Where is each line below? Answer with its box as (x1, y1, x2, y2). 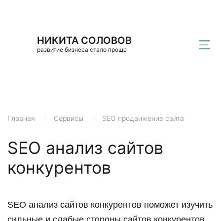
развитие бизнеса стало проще (37, 46, 127, 53)
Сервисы (54, 114, 83, 122)
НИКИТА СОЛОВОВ (37, 35, 132, 46)
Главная (7, 114, 35, 122)
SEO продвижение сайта (102, 114, 184, 122)
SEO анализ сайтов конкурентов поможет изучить (7, 200, 213, 210)
